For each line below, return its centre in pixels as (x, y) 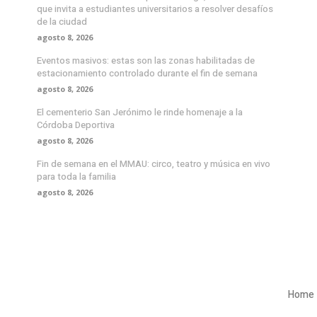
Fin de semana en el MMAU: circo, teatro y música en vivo (154, 164)
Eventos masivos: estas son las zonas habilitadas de (146, 61)
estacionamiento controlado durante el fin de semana (147, 74)
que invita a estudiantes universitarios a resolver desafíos (155, 9)
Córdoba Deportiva (76, 125)
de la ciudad (62, 22)
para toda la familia (76, 177)
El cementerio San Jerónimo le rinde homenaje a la (140, 113)
